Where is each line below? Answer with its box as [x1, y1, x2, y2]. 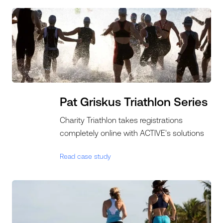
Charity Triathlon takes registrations [60, 115, 183, 124]
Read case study [60, 152, 111, 160]
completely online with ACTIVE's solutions [60, 128, 205, 137]
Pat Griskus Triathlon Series [60, 95, 208, 109]
